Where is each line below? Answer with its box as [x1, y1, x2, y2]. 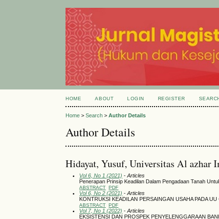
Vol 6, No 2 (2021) [79, 190, 123, 196]
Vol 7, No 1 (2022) [79, 207, 123, 214]
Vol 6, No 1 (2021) [79, 172, 123, 178]
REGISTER [157, 96, 185, 101]
